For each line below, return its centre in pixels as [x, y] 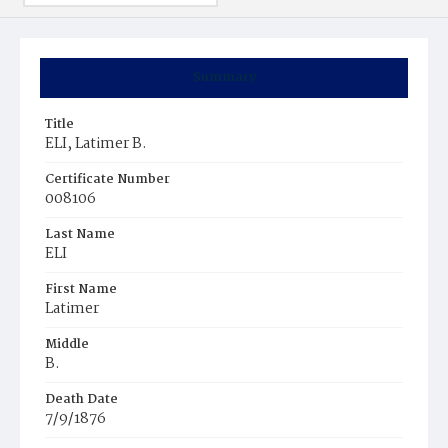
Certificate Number [107, 179]
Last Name [80, 234]
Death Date [81, 399]
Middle [67, 344]
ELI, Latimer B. [96, 144]
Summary [224, 77]
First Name [81, 289]
